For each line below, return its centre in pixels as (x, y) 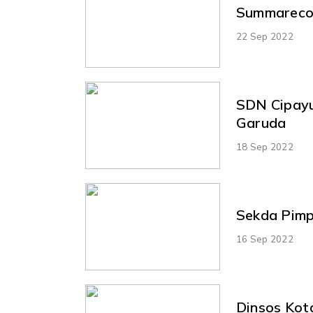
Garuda (261, 122)
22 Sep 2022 (264, 36)
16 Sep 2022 (264, 239)
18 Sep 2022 (264, 146)
